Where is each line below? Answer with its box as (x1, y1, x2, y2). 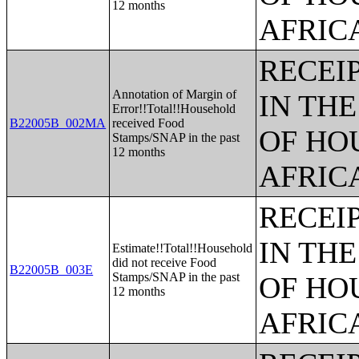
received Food (112, 116, 185, 130)
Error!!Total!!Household (112, 102, 236, 115)
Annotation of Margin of (112, 87, 237, 101)
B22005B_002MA (10, 116, 107, 130)
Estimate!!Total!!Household (112, 241, 253, 255)
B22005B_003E (10, 263, 94, 276)
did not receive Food (112, 256, 217, 269)
